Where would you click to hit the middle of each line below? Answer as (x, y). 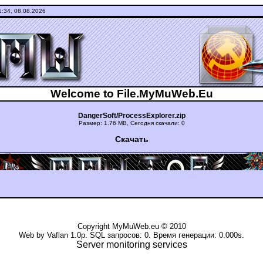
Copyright (95, 226)
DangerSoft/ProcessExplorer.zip (131, 116)
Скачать (131, 139)
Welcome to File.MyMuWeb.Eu (131, 94)
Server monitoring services (131, 245)
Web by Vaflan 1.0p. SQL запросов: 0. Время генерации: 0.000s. (131, 235)
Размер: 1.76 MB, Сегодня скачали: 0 (131, 123)
